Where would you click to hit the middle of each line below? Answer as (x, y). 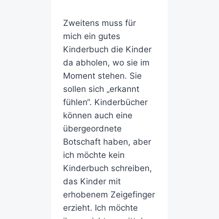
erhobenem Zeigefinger (109, 195)
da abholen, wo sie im (106, 63)
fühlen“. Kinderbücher (105, 102)
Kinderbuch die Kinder (107, 50)
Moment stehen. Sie (102, 76)
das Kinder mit (92, 182)
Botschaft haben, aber (107, 142)
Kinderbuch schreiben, (107, 168)
